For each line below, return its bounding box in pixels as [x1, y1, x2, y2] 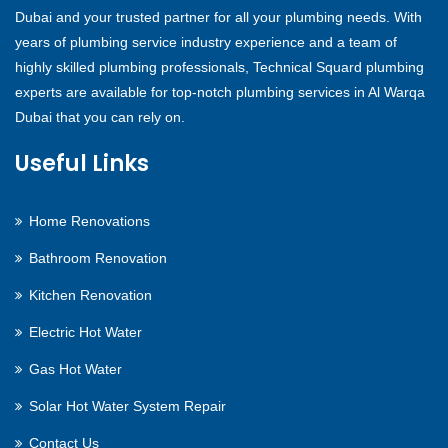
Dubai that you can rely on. [15, 109, 185, 126]
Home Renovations [29, 213, 150, 230]
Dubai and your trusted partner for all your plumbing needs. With [15, 9, 422, 26]
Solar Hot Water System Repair [29, 398, 226, 415]
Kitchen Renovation [29, 287, 152, 304]
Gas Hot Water [29, 361, 122, 378]
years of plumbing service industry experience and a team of [15, 34, 397, 51]
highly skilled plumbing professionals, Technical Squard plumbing [15, 59, 424, 76]
